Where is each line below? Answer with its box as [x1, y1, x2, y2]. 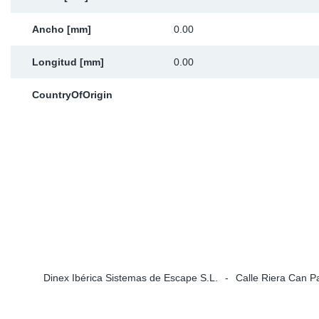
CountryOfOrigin [32, 89, 113, 100]
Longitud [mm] [32, 56, 104, 68]
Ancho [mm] [32, 23, 91, 35]
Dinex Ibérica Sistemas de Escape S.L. [43, 272, 218, 283]
